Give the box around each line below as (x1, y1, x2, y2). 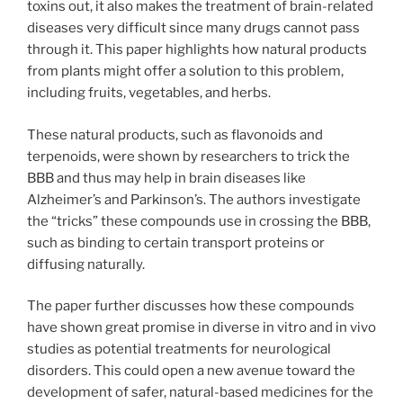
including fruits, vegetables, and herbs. (27, 85, 271, 101)
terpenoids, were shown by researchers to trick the (27, 148, 350, 165)
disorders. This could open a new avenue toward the (27, 363, 355, 379)
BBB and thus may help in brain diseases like (27, 169, 306, 186)
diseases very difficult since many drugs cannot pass (27, 20, 360, 36)
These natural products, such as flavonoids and (27, 126, 323, 143)
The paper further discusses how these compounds (27, 298, 354, 314)
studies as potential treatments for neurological (27, 341, 331, 357)
